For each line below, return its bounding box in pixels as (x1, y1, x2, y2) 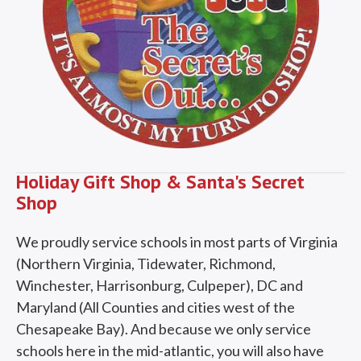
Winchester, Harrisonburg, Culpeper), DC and (16, 276, 303, 294)
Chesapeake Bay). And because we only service (16, 319, 311, 338)
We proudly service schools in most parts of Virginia (16, 232, 338, 251)
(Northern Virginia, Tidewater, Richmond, (16, 254, 276, 272)
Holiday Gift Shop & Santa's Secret (16, 168, 305, 194)
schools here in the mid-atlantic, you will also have (16, 341, 324, 359)
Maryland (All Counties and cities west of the (16, 297, 295, 316)
